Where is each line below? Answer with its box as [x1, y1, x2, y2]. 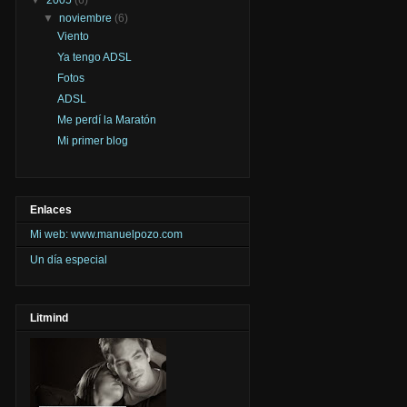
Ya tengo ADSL [56, 50, 132, 64]
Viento [56, 29, 89, 43]
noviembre [59, 11, 115, 25]
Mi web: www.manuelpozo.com [30, 228, 183, 242]
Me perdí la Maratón [56, 113, 156, 126]
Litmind [30, 312, 68, 325]
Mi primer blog [56, 134, 128, 147]
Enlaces [30, 203, 72, 217]
